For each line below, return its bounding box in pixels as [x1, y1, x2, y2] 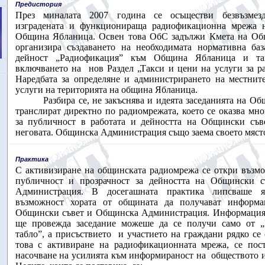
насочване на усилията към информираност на [15, 250, 206, 260]
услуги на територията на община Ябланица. [15, 85, 198, 95]
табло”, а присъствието [15, 229, 111, 239]
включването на [15, 63, 81, 73]
